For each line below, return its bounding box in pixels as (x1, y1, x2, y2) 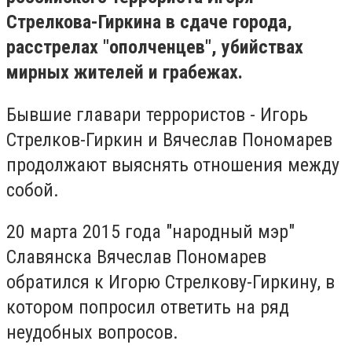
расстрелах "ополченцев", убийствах (6, 36, 303, 58)
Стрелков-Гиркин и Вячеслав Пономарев (6, 128, 332, 151)
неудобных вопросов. (6, 321, 178, 344)
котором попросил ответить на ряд (6, 296, 289, 319)
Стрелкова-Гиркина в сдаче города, (6, 11, 292, 33)
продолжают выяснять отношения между (6, 153, 339, 176)
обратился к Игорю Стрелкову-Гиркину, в (6, 271, 335, 294)
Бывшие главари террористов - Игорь (6, 103, 308, 126)
